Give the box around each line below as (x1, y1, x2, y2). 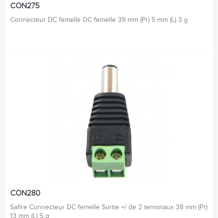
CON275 (10, 1, 39, 11)
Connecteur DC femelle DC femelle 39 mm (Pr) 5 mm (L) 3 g (10, 16, 188, 24)
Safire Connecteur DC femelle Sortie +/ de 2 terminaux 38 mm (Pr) (10, 203, 207, 211)
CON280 (10, 189, 40, 199)
